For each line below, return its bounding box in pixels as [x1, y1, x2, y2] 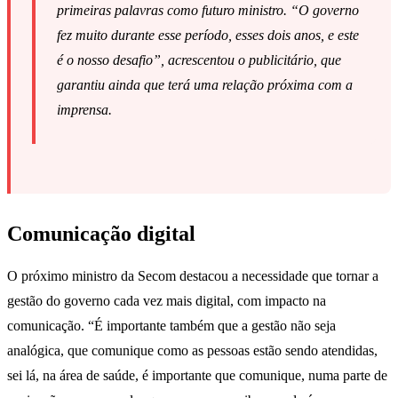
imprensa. [57, 102, 112, 118]
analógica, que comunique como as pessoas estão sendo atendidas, [7, 342, 378, 358]
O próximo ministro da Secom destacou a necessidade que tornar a [7, 267, 378, 283]
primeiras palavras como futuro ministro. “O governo [57, 3, 359, 19]
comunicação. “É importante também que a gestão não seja [7, 317, 336, 333]
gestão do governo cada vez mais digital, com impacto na [7, 292, 326, 308]
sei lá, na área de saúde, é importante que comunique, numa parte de [7, 367, 387, 383]
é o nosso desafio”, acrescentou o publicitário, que [57, 52, 341, 68]
